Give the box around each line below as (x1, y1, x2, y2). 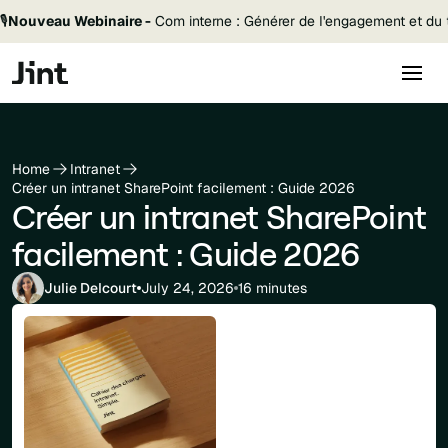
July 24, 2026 (141, 278, 234, 297)
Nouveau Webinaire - (8, 12, 151, 30)
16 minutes (238, 278, 307, 297)
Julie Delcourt (44, 278, 137, 297)
